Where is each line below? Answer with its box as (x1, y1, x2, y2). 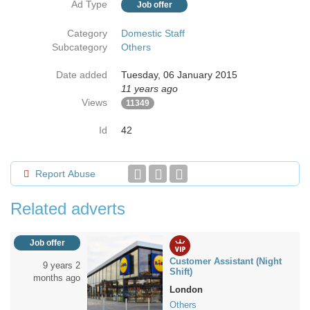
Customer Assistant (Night (170, 256, 282, 266)
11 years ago (121, 83, 178, 94)
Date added (56, 69, 107, 80)
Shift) (170, 266, 192, 277)
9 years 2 (43, 260, 80, 271)
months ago (33, 273, 80, 283)
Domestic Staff (121, 28, 185, 39)
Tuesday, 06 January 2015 (121, 69, 237, 80)
